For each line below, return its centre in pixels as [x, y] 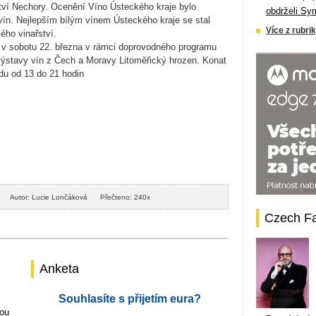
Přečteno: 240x [125, 197]
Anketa [59, 269]
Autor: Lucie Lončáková [49, 197]
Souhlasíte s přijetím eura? [130, 299]
